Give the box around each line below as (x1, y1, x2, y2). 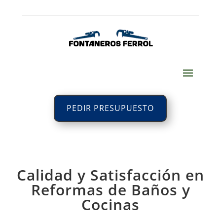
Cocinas (81, 194, 140, 215)
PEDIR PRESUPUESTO (67, 103, 154, 114)
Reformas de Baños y (31, 180, 190, 200)
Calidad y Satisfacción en (17, 165, 204, 185)
